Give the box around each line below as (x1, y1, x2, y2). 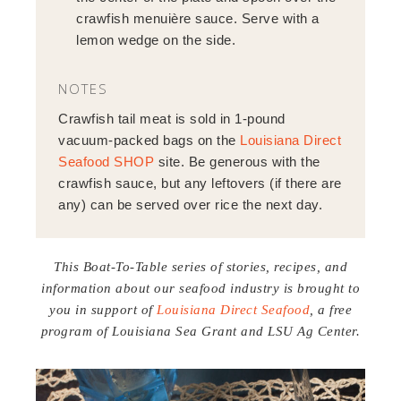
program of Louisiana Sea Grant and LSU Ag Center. (40, 323, 361, 338)
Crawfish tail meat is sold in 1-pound (58, 110, 286, 126)
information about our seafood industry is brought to (41, 280, 360, 295)
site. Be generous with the (154, 153, 320, 169)
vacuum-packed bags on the (58, 132, 241, 148)
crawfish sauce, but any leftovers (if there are (58, 175, 342, 191)
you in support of (49, 302, 157, 317)
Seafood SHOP (58, 153, 155, 169)
